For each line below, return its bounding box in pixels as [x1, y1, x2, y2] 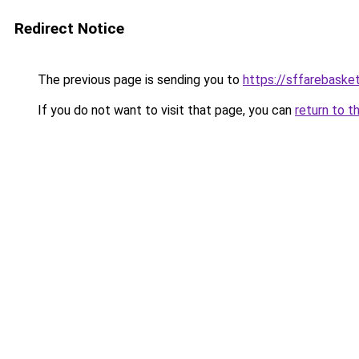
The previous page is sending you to [34, 72, 243, 87]
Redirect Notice [14, 19, 124, 38]
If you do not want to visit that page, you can [34, 103, 295, 118]
